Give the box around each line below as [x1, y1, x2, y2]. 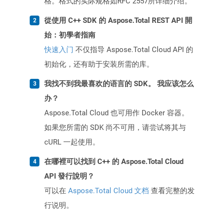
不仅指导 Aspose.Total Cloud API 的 [73, 45, 193, 54]
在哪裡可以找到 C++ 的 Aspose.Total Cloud [44, 157, 183, 166]
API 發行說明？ [44, 172, 94, 181]
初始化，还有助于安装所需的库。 [44, 60, 154, 69]
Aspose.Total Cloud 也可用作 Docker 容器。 [44, 109, 189, 118]
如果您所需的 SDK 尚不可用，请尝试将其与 [44, 123, 186, 132]
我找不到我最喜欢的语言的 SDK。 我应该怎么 [44, 79, 194, 89]
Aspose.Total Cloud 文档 [68, 186, 149, 196]
